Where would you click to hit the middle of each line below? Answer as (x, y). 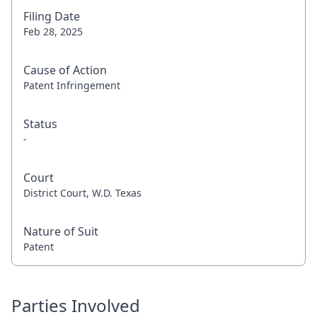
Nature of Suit (61, 231)
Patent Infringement (72, 85)
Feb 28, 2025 (53, 31)
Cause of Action (65, 70)
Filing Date (52, 16)
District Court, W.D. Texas (82, 193)
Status (40, 124)
